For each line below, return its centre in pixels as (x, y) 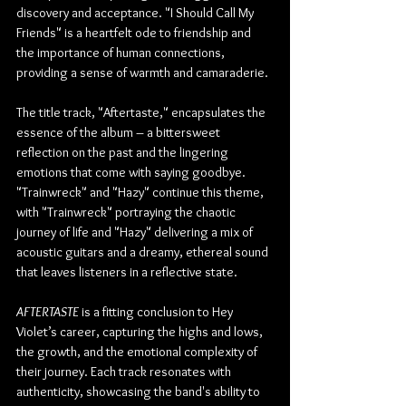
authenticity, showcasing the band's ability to (140, 391)
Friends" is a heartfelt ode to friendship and (135, 32)
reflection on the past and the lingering (124, 152)
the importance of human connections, (122, 52)
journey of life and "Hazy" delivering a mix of (136, 232)
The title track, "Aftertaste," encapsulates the (142, 112)
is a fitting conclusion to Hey (157, 311)
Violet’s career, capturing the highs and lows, (141, 331)
